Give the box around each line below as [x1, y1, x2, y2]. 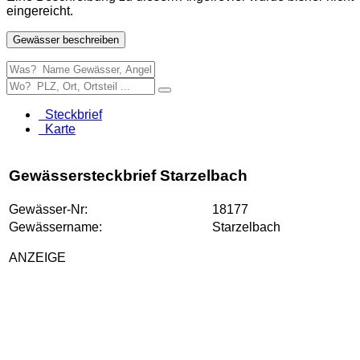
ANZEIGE [9, 250, 66, 264]
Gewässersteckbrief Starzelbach [9, 166, 247, 184]
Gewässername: [9, 219, 102, 234]
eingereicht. [6, 3, 73, 18]
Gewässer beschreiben [13, 33, 119, 46]
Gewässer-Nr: [9, 202, 88, 216]
